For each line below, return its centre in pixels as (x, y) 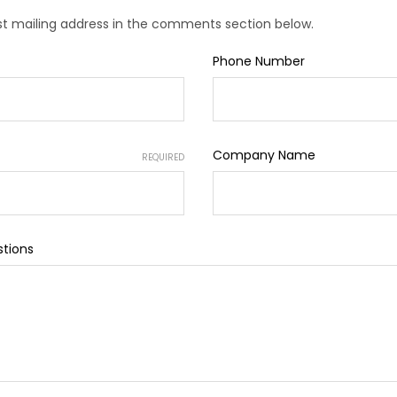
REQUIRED (163, 157)
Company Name (264, 155)
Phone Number (259, 61)
